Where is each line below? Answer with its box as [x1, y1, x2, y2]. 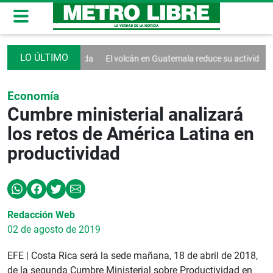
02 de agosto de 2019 [7, 224, 101, 235]
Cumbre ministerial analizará [7, 104, 243, 125]
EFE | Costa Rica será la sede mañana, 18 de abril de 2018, [7, 250, 260, 262]
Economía [7, 89, 59, 103]
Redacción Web [7, 209, 75, 221]
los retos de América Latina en [7, 123, 254, 144]
